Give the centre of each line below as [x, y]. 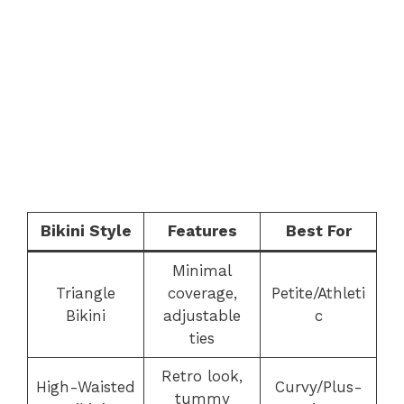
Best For [318, 231]
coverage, [202, 293]
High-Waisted [86, 387]
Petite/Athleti [318, 293]
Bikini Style [86, 231]
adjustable [202, 316]
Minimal [202, 271]
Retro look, [202, 376]
